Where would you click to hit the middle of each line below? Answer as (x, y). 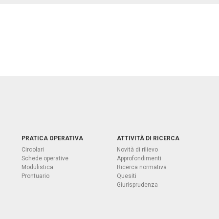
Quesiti (126, 176)
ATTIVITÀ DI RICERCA (148, 138)
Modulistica (37, 167)
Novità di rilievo (137, 150)
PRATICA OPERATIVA (52, 138)
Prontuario (35, 176)
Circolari (33, 150)
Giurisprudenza (137, 185)
